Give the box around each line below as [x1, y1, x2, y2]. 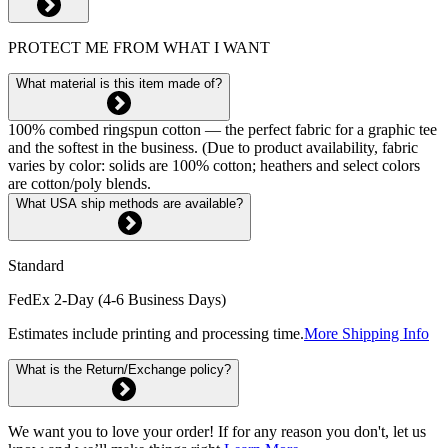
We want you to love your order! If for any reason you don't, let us [8, 422, 426, 440]
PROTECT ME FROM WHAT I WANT [8, 38, 270, 56]
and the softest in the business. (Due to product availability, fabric [8, 138, 418, 156]
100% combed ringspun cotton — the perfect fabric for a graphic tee [8, 120, 437, 138]
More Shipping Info [304, 324, 429, 342]
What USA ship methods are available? [16, 195, 243, 211]
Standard [8, 256, 64, 274]
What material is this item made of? [16, 75, 222, 91]
